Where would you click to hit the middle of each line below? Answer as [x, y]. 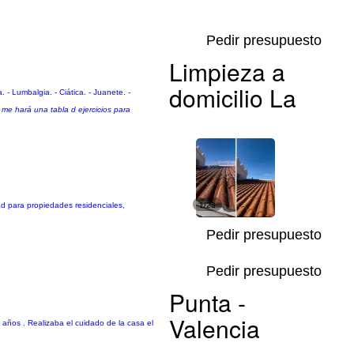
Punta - [207, 302]
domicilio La [233, 98]
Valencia [215, 328]
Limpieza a [227, 72]
